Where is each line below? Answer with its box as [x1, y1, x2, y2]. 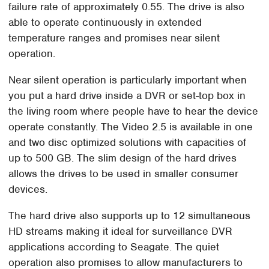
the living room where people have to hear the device [8, 104, 259, 118]
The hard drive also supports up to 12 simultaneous [8, 208, 251, 222]
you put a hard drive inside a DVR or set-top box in [8, 88, 246, 102]
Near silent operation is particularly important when [8, 73, 247, 86]
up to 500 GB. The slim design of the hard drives [8, 151, 237, 165]
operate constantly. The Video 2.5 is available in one [8, 119, 253, 133]
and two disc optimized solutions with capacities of [8, 135, 247, 149]
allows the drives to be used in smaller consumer [8, 166, 239, 180]
